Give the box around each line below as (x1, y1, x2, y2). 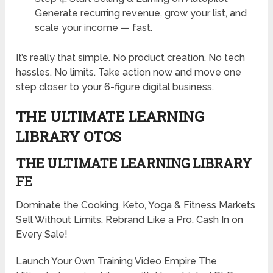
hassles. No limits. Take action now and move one (16, 66, 242, 79)
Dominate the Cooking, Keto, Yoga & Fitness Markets (16, 199, 256, 211)
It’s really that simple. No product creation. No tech (16, 52, 246, 64)
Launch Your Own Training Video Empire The (16, 255, 218, 268)
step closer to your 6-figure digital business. (16, 81, 214, 93)
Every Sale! (16, 229, 68, 241)
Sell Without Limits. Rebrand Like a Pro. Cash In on (16, 214, 244, 226)
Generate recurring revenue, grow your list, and (34, 7, 247, 19)
